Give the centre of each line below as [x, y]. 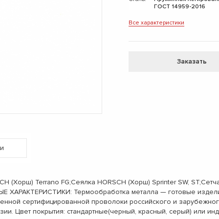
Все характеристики [156, 22]
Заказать [192, 61]
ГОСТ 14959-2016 [180, 6]
